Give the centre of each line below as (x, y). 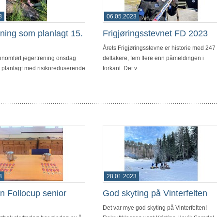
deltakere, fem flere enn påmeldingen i (153, 58)
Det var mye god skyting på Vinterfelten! (155, 208)
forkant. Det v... (122, 68)
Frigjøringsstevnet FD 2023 (155, 33)
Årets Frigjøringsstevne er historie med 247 (159, 48)
